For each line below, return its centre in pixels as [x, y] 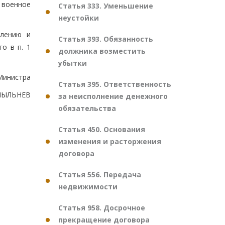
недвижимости [88, 187]
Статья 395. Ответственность [115, 84]
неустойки [79, 18]
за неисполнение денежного [113, 96]
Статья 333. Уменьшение [106, 6]
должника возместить [102, 51]
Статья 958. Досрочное [102, 208]
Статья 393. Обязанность [106, 39]
